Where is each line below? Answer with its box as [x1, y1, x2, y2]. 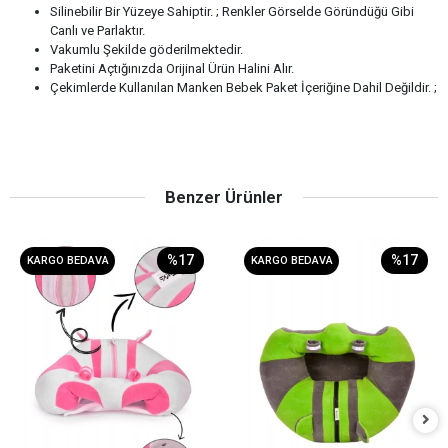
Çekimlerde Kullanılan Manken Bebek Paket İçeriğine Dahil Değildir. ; [50, 79, 437, 95]
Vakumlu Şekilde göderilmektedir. [50, 41, 243, 57]
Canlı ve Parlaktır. [50, 22, 145, 38]
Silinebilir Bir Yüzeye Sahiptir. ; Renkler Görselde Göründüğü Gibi [50, 3, 414, 19]
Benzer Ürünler [165, 186, 283, 207]
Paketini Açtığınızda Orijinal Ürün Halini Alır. [50, 60, 294, 76]
